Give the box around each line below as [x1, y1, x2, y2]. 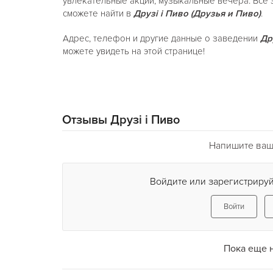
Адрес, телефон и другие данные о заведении [62, 33, 258, 44]
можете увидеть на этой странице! [62, 46, 205, 57]
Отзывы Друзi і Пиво [62, 113, 180, 127]
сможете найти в [62, 8, 133, 19]
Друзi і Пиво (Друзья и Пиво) [133, 8, 261, 19]
